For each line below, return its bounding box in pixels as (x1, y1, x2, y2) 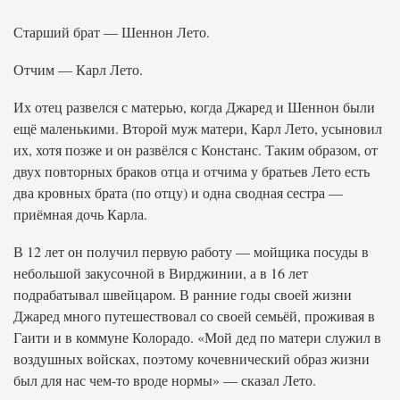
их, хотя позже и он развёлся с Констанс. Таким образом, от (13, 140, 378, 159)
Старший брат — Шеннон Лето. (13, 22, 210, 41)
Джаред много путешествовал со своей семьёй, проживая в (13, 306, 375, 325)
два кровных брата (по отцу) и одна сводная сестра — (13, 183, 343, 202)
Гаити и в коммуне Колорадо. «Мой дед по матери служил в (13, 328, 381, 346)
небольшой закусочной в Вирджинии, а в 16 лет (13, 263, 308, 282)
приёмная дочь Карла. (13, 204, 147, 223)
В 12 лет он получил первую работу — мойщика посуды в (13, 242, 369, 261)
